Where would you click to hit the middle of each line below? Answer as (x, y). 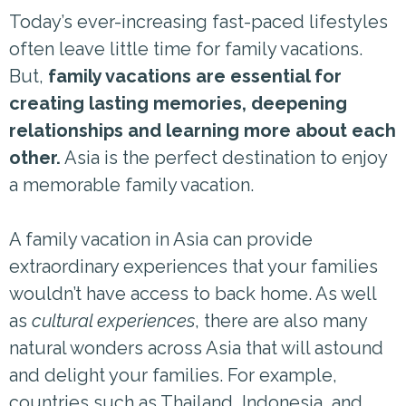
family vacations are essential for (195, 76)
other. (35, 157)
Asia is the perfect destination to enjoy (224, 157)
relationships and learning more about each (203, 130)
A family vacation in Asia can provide (161, 239)
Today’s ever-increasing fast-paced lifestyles (198, 21)
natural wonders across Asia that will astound (196, 348)
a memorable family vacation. (131, 184)
